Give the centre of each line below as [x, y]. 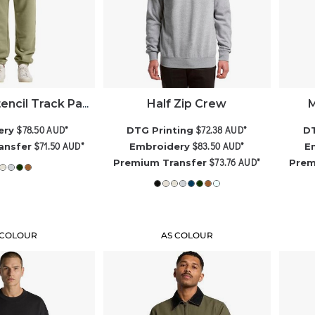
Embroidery [159, 146]
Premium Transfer [160, 162]
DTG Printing [160, 130]
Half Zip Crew [187, 103]
